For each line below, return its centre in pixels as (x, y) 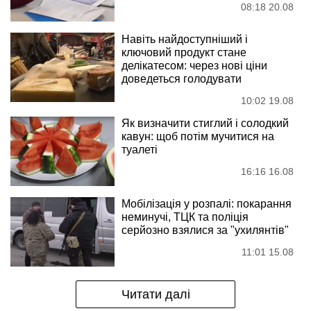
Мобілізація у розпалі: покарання (207, 204)
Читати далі (155, 295)
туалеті (140, 150)
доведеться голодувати (182, 79)
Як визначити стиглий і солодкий (205, 124)
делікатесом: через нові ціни (194, 66)
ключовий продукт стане (184, 53)
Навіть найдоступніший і (185, 40)
